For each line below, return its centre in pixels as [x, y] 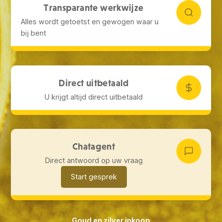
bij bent [34, 33]
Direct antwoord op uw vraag [94, 161]
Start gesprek [94, 177]
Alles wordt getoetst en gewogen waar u [90, 21]
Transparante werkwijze [94, 7]
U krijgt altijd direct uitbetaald [94, 97]
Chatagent [94, 147]
